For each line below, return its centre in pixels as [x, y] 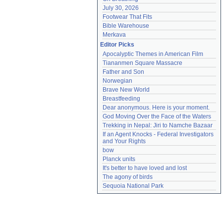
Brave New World [126, 90]
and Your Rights [124, 141]
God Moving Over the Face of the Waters [157, 116]
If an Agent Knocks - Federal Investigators [158, 134]
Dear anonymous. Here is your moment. [156, 108]
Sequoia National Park [133, 186]
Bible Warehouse [126, 26]
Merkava [114, 35]
